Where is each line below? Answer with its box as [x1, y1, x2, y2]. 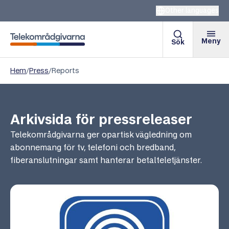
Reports [52, 66, 79, 75]
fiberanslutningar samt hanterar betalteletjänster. [10, 155, 202, 165]
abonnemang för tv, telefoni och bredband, [10, 142, 175, 152]
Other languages [165, 6, 219, 15]
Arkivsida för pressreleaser [10, 110, 192, 128]
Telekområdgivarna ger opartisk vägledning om [10, 129, 192, 140]
